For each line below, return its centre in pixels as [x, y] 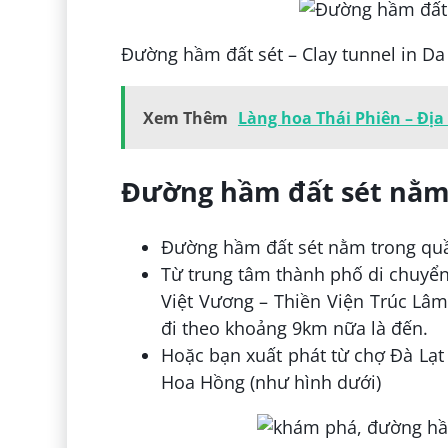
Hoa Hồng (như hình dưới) [270, 382]
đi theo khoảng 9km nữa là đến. [294, 328]
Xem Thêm [185, 118]
